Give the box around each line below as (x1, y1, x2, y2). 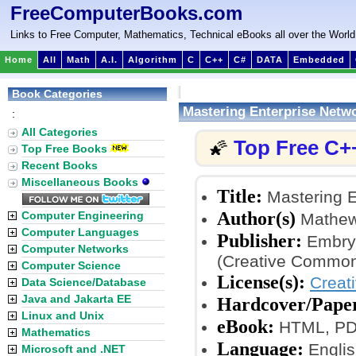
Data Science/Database (21, 276, 146, 288)
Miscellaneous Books (21, 176, 141, 188)
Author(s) (217, 207, 296, 229)
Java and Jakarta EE (21, 292, 131, 305)
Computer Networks (21, 242, 129, 255)
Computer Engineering (21, 209, 144, 222)
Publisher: (217, 230, 302, 251)
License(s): (217, 271, 305, 292)
